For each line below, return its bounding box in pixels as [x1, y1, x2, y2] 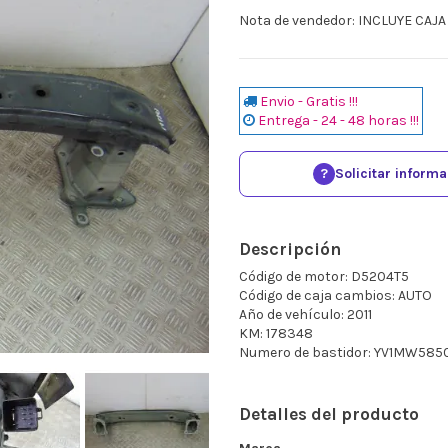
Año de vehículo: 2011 [239, 305, 372, 323]
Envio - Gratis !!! [260, 92, 358, 110]
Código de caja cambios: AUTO [239, 286, 432, 304]
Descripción [239, 238, 341, 259]
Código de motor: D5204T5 [239, 267, 409, 285]
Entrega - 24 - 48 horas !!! [258, 111, 419, 129]
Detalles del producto [239, 403, 419, 424]
